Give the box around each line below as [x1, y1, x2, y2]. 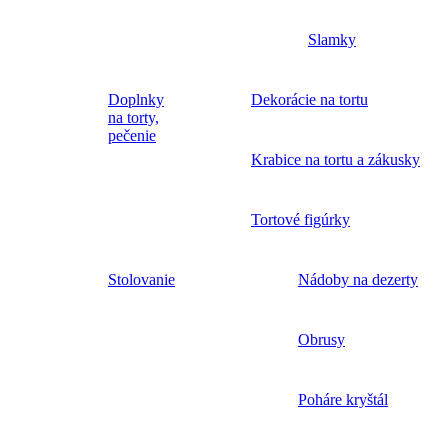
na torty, [108, 108, 159, 126]
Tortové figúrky [251, 210, 350, 228]
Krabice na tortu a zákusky [251, 150, 420, 168]
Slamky [308, 30, 356, 48]
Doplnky [108, 90, 164, 108]
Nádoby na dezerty [298, 270, 418, 288]
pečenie [108, 126, 156, 144]
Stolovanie [108, 270, 175, 288]
